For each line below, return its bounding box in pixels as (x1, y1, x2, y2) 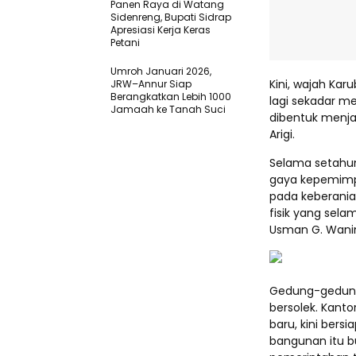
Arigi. (269, 126, 295, 143)
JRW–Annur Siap (110, 77, 192, 91)
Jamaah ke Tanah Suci (110, 103, 226, 117)
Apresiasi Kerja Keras (110, 23, 211, 37)
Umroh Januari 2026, (110, 64, 211, 79)
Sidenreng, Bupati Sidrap (110, 10, 231, 25)
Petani (110, 36, 140, 50)
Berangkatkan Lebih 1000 (110, 90, 231, 104)
